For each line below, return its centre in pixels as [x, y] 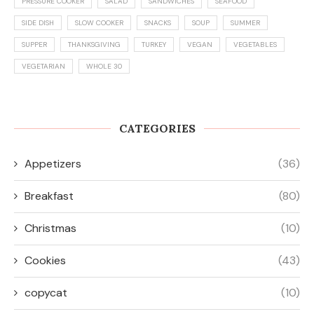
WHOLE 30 [104, 67]
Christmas [50, 228]
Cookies [45, 261]
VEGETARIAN [43, 67]
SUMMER [245, 23]
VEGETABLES [255, 45]
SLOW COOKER [99, 23]
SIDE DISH [38, 23]
